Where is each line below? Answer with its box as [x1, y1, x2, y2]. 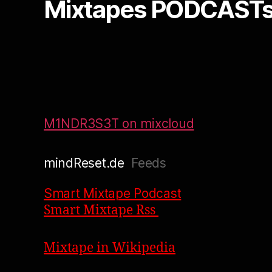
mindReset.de [44, 155, 124, 171]
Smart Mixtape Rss [44, 202, 158, 219]
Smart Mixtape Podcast [44, 185, 182, 201]
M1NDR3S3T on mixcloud [44, 115, 194, 131]
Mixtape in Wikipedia [44, 239, 175, 256]
